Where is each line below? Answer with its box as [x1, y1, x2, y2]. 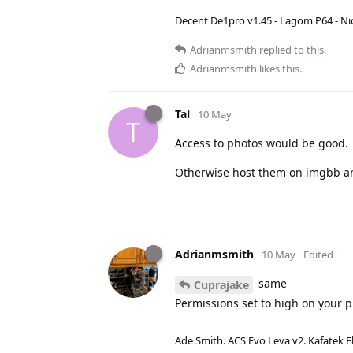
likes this [257, 61, 299, 76]
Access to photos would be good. [175, 135, 348, 150]
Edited [303, 247, 333, 262]
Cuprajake [194, 277, 249, 292]
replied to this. [257, 42, 326, 57]
